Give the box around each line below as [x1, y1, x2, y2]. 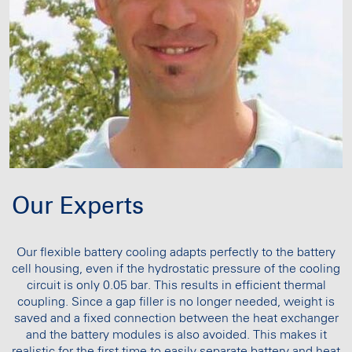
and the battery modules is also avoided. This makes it [25, 328, 327, 342]
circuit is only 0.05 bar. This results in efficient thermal [26, 279, 326, 292]
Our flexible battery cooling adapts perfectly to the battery [16, 246, 335, 259]
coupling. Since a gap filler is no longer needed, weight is [17, 295, 335, 309]
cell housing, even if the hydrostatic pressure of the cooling [12, 262, 340, 276]
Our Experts [12, 195, 144, 219]
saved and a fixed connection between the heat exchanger [13, 312, 339, 325]
